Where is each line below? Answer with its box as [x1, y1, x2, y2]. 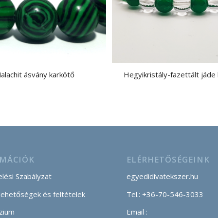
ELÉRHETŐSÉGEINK [127, 154, 210, 165]
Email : [127, 207, 148, 217]
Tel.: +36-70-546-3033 [127, 189, 204, 199]
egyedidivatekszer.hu [127, 171, 199, 181]
